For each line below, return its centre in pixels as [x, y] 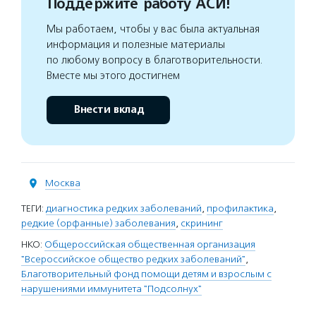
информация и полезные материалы [136, 44]
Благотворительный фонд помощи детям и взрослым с [146, 274]
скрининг [202, 223]
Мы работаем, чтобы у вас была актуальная [153, 29]
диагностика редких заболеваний [124, 208]
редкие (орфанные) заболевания [98, 223]
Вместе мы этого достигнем [113, 75]
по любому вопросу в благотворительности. [155, 60]
